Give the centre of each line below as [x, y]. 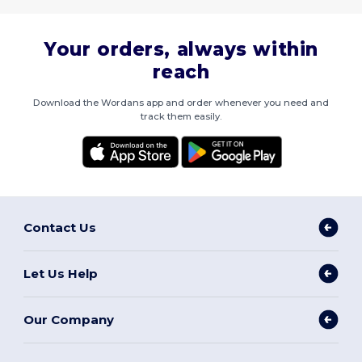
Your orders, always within [181, 50]
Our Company [69, 319]
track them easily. [181, 117]
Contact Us [60, 227]
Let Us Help [61, 273]
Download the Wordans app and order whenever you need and [181, 103]
